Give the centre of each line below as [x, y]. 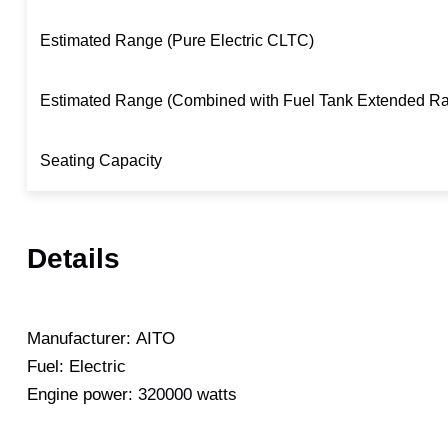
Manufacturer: [79, 339]
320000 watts [187, 395]
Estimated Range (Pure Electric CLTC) [176, 40]
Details [73, 258]
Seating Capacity [100, 160]
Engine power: [80, 395]
